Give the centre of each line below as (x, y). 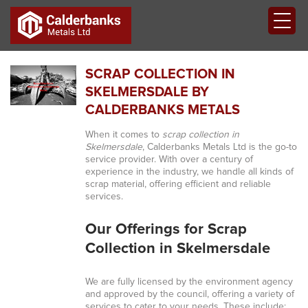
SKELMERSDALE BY (147, 92)
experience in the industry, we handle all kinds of (189, 172)
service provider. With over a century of (169, 159)
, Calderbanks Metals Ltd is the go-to (219, 147)
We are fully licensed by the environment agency (189, 282)
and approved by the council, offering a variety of (189, 294)
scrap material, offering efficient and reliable (178, 184)
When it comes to (123, 135)
